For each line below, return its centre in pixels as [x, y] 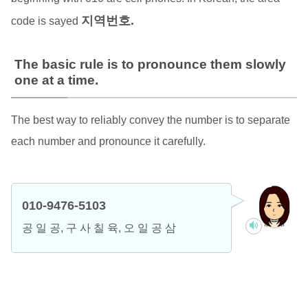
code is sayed [46, 21]
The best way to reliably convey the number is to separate [150, 120]
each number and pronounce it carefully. [108, 141]
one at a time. [56, 80]
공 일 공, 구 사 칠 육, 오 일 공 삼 [99, 228]
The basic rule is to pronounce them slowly [150, 64]
